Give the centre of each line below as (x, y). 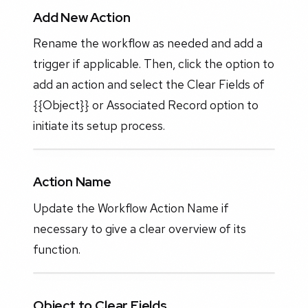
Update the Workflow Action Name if (131, 208)
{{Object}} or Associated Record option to (146, 105)
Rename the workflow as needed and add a (148, 43)
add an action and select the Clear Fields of (149, 85)
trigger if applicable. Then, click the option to (154, 64)
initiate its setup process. (99, 126)
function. (57, 249)
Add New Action (82, 17)
